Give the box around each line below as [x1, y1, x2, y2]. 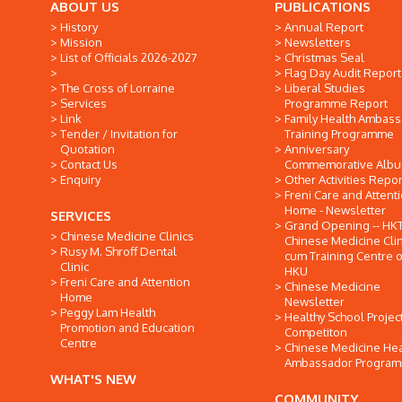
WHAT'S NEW [50, 371, 136, 388]
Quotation [60, 142, 115, 156]
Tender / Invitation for [60, 127, 178, 141]
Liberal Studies [284, 81, 365, 95]
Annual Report [284, 20, 363, 34]
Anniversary [284, 142, 349, 156]
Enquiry [60, 172, 100, 187]
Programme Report [284, 96, 388, 110]
